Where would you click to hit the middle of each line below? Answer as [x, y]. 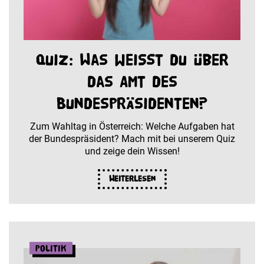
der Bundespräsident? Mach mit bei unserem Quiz [132, 139]
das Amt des [132, 82]
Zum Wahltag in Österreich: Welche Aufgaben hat [132, 127]
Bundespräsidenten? [132, 104]
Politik [51, 248]
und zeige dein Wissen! [132, 151]
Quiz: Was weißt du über [132, 60]
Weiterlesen [132, 179]
